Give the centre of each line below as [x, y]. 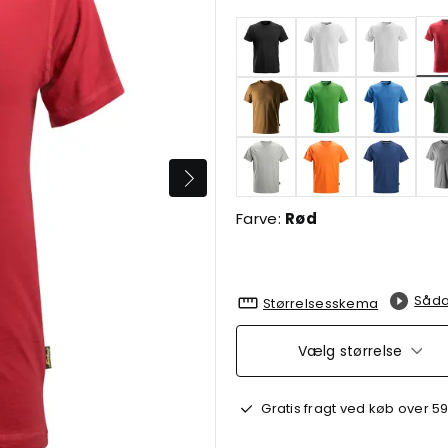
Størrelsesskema [321, 303]
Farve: [261, 218]
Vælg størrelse [350, 351]
